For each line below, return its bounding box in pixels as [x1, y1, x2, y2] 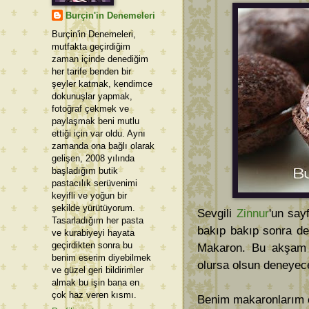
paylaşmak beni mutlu [52, 115, 139, 126]
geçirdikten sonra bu [52, 239, 132, 250]
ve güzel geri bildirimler [52, 264, 143, 275]
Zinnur [236, 206, 269, 220]
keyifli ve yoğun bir [52, 190, 127, 201]
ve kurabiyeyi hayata [52, 227, 134, 238]
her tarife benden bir [52, 66, 131, 77]
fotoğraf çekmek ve [52, 103, 129, 114]
